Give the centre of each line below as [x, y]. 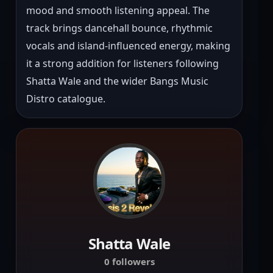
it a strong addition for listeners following [122, 64]
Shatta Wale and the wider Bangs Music [117, 81]
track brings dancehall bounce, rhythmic [119, 28]
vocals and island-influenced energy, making [128, 46]
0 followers [129, 262]
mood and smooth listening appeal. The [118, 11]
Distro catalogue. [66, 99]
